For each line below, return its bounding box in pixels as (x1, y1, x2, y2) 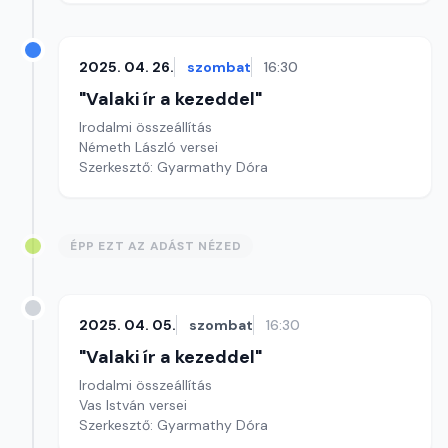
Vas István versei (79, 396, 187, 414)
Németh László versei (79, 138, 218, 156)
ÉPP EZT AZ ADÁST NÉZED (70, 238, 242, 254)
